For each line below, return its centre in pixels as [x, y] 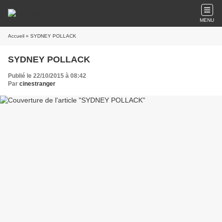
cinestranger [37, 84]
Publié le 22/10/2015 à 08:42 [47, 76]
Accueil [16, 36]
